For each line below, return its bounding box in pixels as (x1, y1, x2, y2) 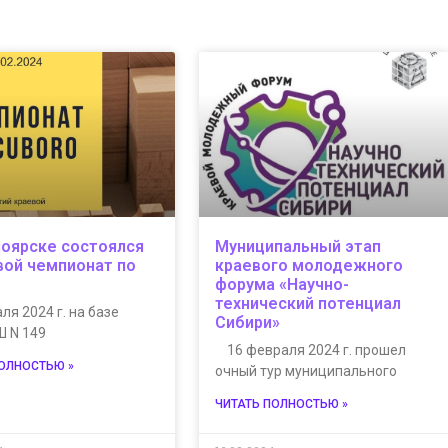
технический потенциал (214, 293, 401, 313)
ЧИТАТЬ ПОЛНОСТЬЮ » (214, 396, 348, 411)
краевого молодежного (214, 255, 403, 275)
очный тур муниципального (214, 362, 397, 379)
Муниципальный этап (214, 236, 381, 256)
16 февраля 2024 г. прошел (214, 341, 406, 358)
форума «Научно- (214, 274, 349, 294)
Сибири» (214, 312, 280, 332)
